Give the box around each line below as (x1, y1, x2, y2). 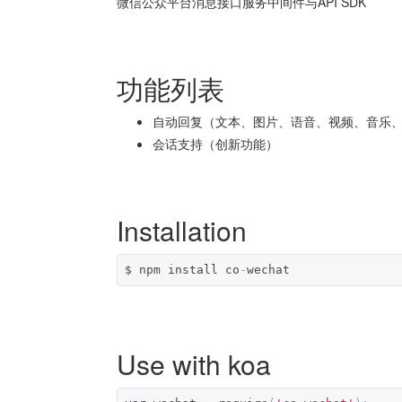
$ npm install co (125, 262, 240, 276)
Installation (117, 210, 247, 249)
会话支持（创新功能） (153, 134, 278, 153)
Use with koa (117, 344, 271, 383)
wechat (247, 262, 290, 276)
